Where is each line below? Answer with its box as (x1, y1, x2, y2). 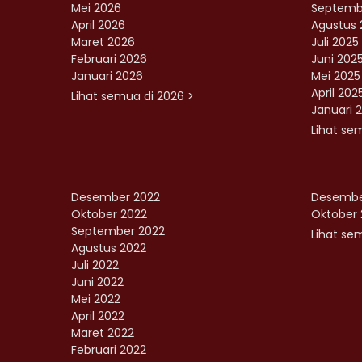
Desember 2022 (71, 189, 160, 206)
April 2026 (71, 17, 125, 34)
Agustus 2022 (71, 240, 146, 257)
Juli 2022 (71, 257, 119, 274)
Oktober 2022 (71, 206, 147, 223)
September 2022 (71, 223, 165, 240)
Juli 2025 (311, 34, 359, 51)
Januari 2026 (71, 68, 143, 85)
